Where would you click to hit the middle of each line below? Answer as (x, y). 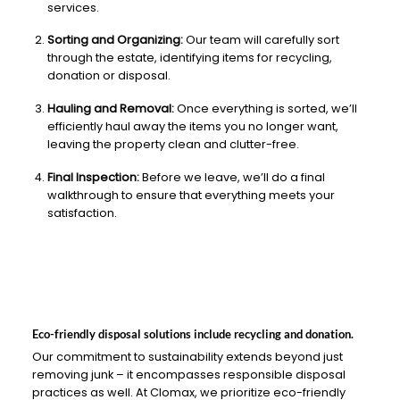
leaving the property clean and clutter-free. (173, 144)
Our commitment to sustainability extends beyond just (187, 356)
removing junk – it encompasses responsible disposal (188, 374)
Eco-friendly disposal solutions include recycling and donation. (192, 333)
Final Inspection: (93, 177)
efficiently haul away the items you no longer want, (192, 126)
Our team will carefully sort (261, 40)
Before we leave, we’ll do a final (232, 177)
